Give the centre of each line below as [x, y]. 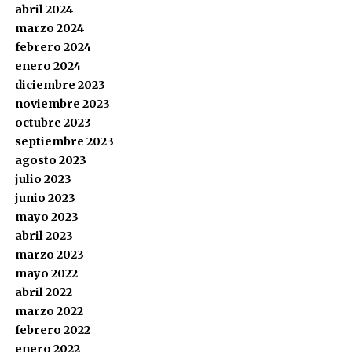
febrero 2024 [53, 47]
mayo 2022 [46, 273]
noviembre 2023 [62, 104]
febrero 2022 [52, 330]
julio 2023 [43, 179]
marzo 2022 [49, 311]
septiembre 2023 [64, 141]
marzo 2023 [49, 255]
